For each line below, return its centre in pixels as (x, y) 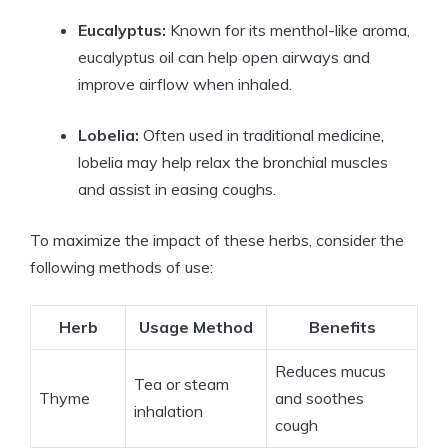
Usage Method (196, 327)
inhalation (168, 411)
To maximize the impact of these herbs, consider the (217, 240)
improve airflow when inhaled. (185, 84)
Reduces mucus (330, 371)
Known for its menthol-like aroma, (288, 30)
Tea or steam (181, 384)
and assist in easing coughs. (177, 189)
